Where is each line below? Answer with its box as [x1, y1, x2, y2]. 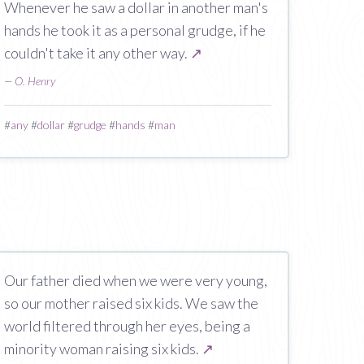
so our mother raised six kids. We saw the [3, 294, 258, 312]
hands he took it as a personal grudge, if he [3, 21, 266, 39]
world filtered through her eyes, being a [3, 317, 250, 335]
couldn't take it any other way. [3, 44, 190, 62]
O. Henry [14, 74, 55, 88]
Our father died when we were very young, [3, 271, 267, 289]
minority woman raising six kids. [3, 340, 201, 357]
